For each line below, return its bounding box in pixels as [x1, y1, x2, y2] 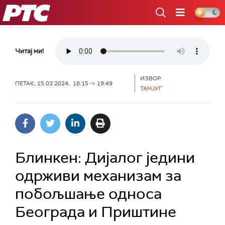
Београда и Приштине [15, 202, 176, 221]
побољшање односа [15, 184, 162, 203]
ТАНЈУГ [140, 85, 162, 92]
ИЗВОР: [140, 75, 162, 82]
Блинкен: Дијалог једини [15, 148, 195, 167]
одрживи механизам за [15, 166, 181, 185]
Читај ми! [15, 47, 44, 55]
